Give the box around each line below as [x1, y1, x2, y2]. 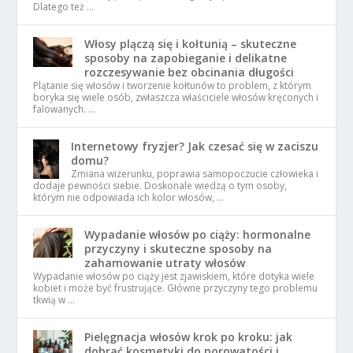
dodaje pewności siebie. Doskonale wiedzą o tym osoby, [33, 179, 288, 193]
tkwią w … [33, 293, 76, 307]
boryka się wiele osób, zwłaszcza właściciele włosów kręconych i [33, 91, 319, 105]
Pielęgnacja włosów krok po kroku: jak [84, 329, 293, 345]
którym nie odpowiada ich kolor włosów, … [33, 191, 225, 205]
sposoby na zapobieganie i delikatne [84, 50, 288, 66]
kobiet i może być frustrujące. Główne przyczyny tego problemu [33, 281, 318, 295]
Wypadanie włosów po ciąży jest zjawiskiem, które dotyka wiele [33, 269, 315, 284]
